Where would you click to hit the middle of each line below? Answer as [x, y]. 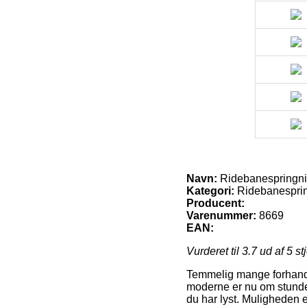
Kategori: [210, 191]
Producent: [216, 203]
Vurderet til [214, 251]
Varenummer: [221, 215]
